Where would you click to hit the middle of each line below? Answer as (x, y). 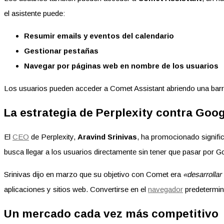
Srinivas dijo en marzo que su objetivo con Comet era (93, 174)
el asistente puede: (34, 13)
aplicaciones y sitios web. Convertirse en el (76, 189)
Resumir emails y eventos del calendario (99, 36)
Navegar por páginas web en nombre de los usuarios (121, 66)
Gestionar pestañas (61, 51)
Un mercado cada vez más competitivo (111, 214)
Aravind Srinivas (107, 137)
